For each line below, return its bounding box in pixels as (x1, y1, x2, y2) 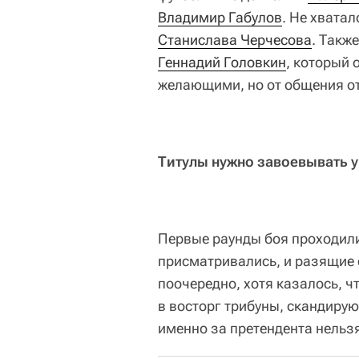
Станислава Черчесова (158, 31, 312, 48)
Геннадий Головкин (158, 54, 286, 71)
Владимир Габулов (158, 9, 282, 26)
